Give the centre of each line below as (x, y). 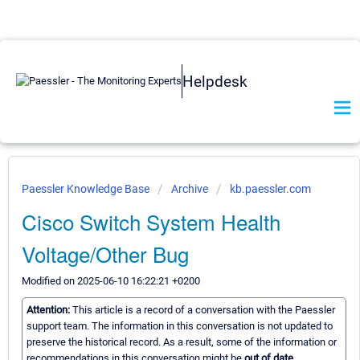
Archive (190, 189)
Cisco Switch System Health (151, 221)
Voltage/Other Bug (105, 254)
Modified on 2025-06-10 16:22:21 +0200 (111, 281)
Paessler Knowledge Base (87, 189)
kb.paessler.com (270, 189)
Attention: (49, 310)
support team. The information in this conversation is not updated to (180, 326)
